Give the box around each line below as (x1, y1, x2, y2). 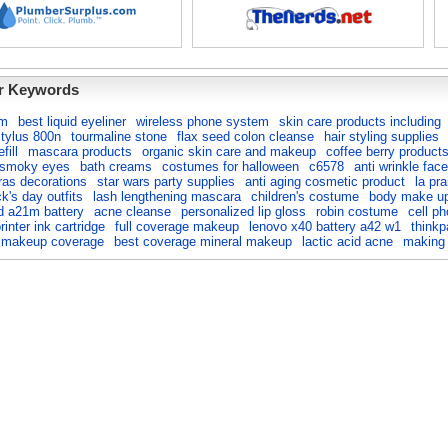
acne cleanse (94, 204, 171, 219)
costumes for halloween (162, 159, 299, 174)
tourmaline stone (71, 129, 167, 144)
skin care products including (279, 114, 441, 129)
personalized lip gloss (181, 204, 306, 219)
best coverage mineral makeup (114, 234, 292, 249)
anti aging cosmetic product (245, 174, 405, 189)
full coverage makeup (115, 219, 239, 234)
